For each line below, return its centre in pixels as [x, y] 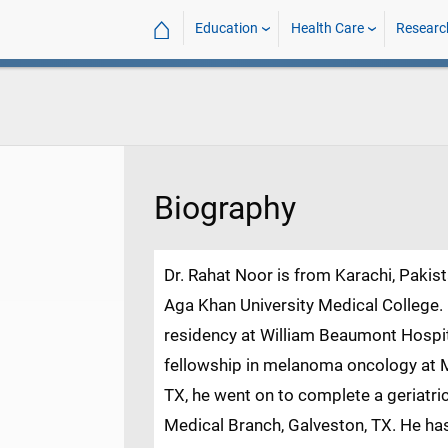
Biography [225, 208]
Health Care [327, 28]
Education [227, 28]
